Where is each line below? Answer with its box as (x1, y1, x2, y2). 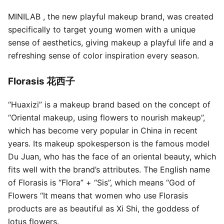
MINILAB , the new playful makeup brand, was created (8, 11, 213, 21)
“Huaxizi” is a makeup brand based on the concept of (8, 99, 210, 110)
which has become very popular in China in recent (8, 125, 197, 136)
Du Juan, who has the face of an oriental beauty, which (8, 151, 216, 162)
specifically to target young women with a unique (8, 24, 195, 34)
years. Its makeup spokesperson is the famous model (8, 138, 209, 149)
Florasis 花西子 (8, 75, 75, 87)
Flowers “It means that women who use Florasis (8, 190, 188, 201)
